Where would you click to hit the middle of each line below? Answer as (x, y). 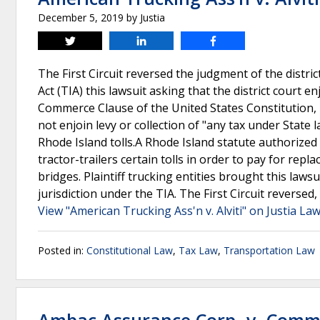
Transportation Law (269, 250)
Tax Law (198, 250)
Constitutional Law (130, 250)
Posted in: (62, 250)
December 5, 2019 (81, 17)
